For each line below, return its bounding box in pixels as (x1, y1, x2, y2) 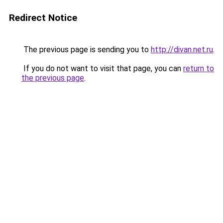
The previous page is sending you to (21, 45, 151, 54)
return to (183, 64, 214, 73)
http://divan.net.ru (151, 45, 213, 54)
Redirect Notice (9, 12, 77, 23)
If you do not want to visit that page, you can (21, 64, 183, 73)
